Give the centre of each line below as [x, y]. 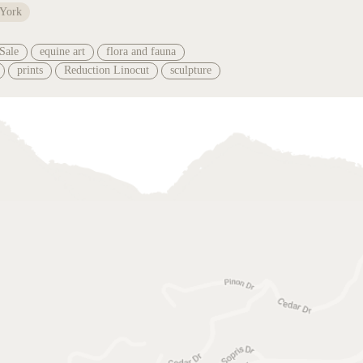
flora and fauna [141, 52]
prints [30, 70]
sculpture [191, 70]
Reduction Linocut [107, 70]
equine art [63, 52]
